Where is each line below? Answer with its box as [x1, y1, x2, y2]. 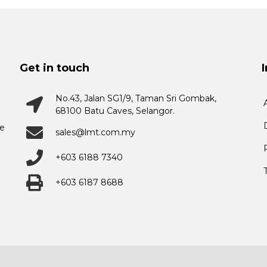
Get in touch [19, 61, 89, 74]
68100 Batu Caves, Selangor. [55, 105, 175, 116]
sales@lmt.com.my [55, 127, 135, 138]
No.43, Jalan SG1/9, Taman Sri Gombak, [55, 92, 216, 104]
